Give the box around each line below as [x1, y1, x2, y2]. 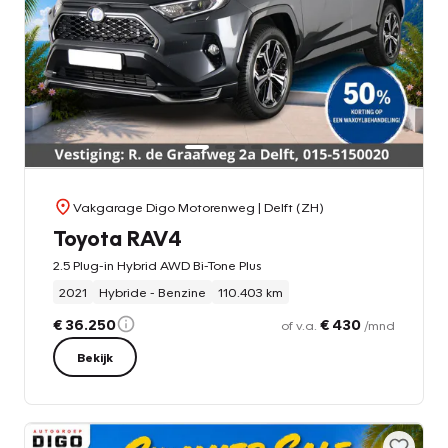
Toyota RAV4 [53, 223, 182, 251]
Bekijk [77, 348, 113, 365]
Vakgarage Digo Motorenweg [73, 198, 255, 215]
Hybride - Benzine [99, 283, 206, 300]
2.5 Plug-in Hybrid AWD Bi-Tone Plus [53, 256, 261, 273]
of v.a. [281, 316, 320, 333]
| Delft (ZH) [255, 198, 324, 215]
